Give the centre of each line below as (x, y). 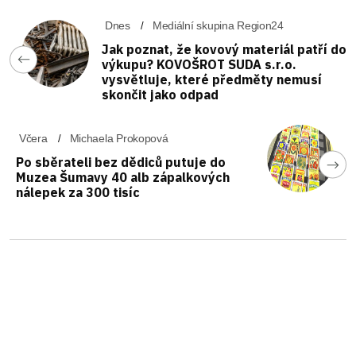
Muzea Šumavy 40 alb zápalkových (123, 177)
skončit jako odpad (160, 94)
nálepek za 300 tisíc (78, 192)
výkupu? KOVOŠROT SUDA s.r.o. (199, 64)
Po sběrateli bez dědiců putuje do (121, 162)
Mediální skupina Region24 (218, 25)
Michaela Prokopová (119, 138)
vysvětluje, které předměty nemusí (212, 79)
